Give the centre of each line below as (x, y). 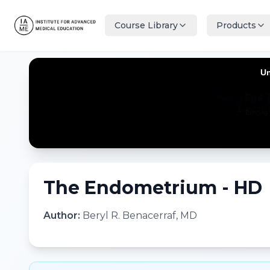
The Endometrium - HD (153, 188)
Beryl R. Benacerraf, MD (140, 215)
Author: (63, 215)
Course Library (146, 25)
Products (236, 25)
